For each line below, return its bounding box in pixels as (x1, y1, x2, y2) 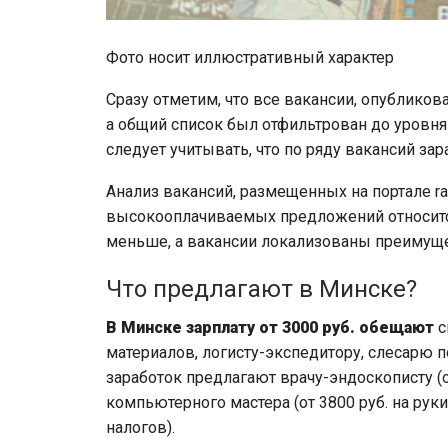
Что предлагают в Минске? (106, 275, 417, 303)
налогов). (106, 418, 175, 437)
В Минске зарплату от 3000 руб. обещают (106, 318, 434, 337)
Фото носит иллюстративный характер (106, 48, 394, 67)
